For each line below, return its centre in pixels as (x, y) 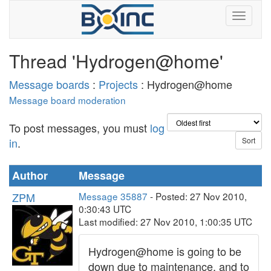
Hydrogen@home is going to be (165, 251)
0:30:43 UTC (105, 209)
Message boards (49, 84)
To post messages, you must (80, 128)
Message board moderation (67, 100)
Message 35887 (113, 196)
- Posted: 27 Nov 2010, (197, 196)
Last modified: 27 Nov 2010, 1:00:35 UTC (165, 221)
